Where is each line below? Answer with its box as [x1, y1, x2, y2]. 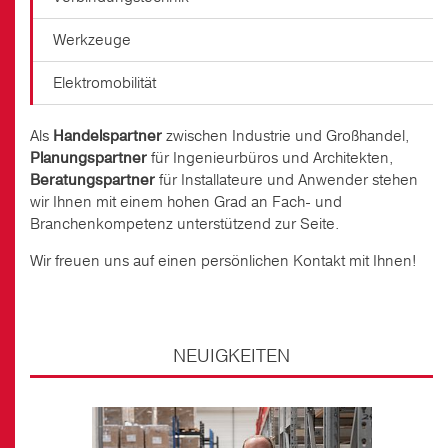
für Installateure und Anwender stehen [155, 169, 418, 190]
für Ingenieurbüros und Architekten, [151, 147, 394, 168]
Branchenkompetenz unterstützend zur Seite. [30, 213, 340, 234]
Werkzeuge [53, 29, 131, 50]
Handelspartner [53, 125, 166, 146]
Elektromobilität [53, 72, 156, 93]
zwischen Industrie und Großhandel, [166, 125, 410, 146]
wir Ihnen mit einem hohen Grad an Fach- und [30, 191, 342, 212]
